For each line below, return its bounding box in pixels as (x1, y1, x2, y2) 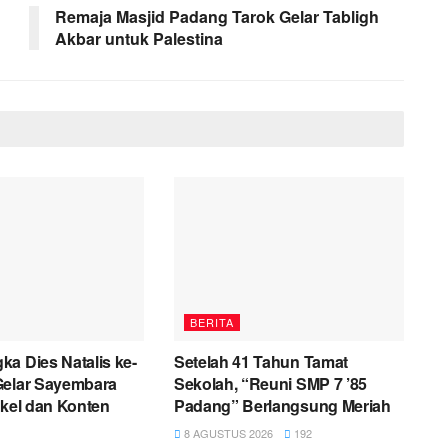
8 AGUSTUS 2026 (180, 425, 273, 442)
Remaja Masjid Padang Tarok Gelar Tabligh (55, 4, 379, 28)
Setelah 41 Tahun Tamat (173, 350, 348, 374)
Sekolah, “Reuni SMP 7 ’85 (173, 372, 367, 396)
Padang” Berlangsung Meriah (173, 394, 391, 418)
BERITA (189, 314, 234, 331)
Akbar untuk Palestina (55, 26, 223, 50)
